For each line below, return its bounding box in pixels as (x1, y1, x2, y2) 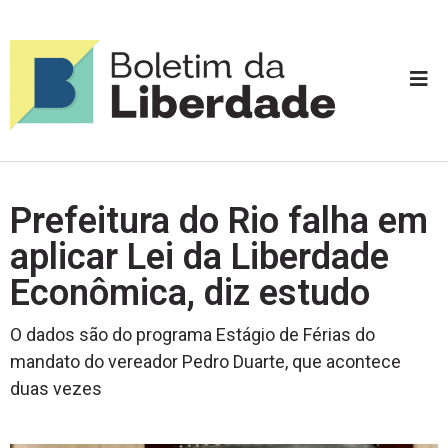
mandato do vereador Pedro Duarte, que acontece (10, 350, 401, 372)
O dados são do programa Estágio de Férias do (10, 323, 375, 345)
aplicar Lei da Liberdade (10, 235, 389, 278)
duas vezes (10, 377, 102, 399)
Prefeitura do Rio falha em (10, 199, 428, 242)
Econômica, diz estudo (10, 271, 370, 314)
